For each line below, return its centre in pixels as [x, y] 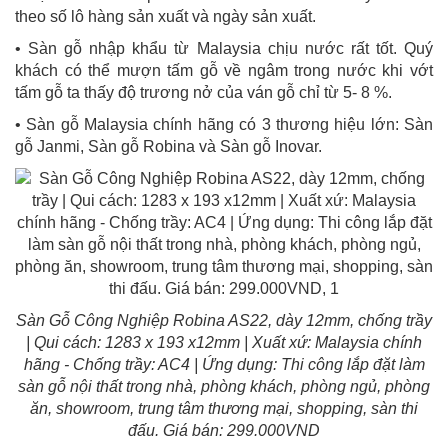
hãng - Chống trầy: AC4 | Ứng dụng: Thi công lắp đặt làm [224, 364]
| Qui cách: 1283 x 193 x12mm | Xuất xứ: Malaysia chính [224, 342]
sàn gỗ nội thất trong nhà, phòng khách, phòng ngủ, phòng [224, 386]
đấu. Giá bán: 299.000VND [224, 430]
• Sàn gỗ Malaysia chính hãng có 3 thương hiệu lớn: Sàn [224, 124]
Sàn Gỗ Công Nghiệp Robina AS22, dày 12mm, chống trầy [224, 320]
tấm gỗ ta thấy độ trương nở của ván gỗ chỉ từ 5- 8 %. [203, 92]
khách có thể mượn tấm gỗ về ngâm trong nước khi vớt [224, 70]
